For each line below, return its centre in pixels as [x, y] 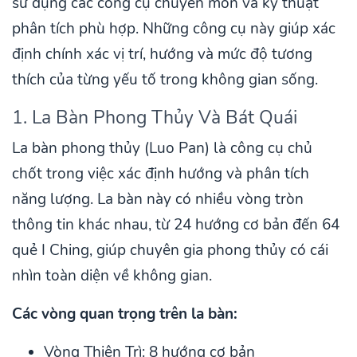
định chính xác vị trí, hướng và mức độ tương [162, 54]
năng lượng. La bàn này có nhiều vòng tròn [158, 199]
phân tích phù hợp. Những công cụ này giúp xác [174, 28]
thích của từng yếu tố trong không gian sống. [165, 79]
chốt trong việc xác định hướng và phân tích [161, 173]
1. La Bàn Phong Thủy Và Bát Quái [155, 117]
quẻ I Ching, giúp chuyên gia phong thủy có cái [170, 250]
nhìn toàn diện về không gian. [112, 275]
